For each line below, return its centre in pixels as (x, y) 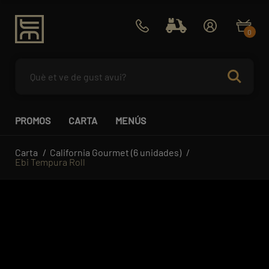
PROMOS (33, 120)
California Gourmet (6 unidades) (116, 152)
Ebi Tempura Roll (50, 162)
